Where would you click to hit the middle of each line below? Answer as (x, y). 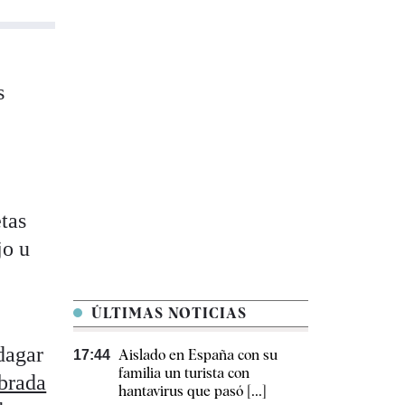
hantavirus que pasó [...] (193, 391)
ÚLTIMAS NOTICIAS (167, 314)
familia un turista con (184, 373)
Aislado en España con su (198, 355)
